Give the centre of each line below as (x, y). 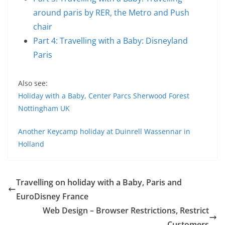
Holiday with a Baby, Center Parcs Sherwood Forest (104, 96)
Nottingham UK (44, 108)
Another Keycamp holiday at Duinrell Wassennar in (104, 131)
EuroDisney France (52, 196)
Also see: (33, 83)
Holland (31, 144)
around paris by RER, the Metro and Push (111, 13)
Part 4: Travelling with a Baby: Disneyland (110, 41)
